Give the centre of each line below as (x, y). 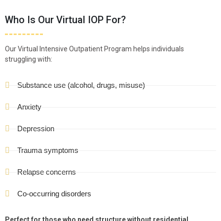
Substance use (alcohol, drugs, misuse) (81, 85)
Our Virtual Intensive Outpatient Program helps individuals (94, 49)
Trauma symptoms (48, 150)
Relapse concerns (47, 172)
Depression (36, 129)
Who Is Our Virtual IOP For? (65, 20)
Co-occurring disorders (54, 194)
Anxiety (29, 107)
